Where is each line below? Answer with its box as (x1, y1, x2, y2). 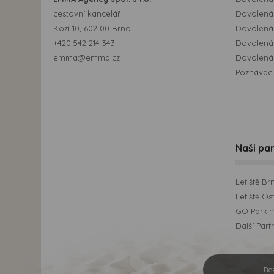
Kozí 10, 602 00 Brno (53, 23, 131, 34)
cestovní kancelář (53, 9, 120, 19)
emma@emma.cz (53, 53, 120, 63)
